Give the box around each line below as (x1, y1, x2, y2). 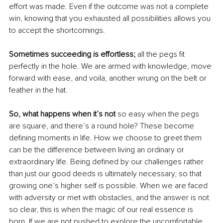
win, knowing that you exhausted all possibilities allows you (9, 13, 213, 23)
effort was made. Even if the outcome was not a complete (9, 1, 211, 11)
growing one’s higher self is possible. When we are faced (9, 180, 210, 191)
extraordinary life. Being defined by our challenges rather (9, 156, 206, 167)
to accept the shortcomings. (9, 25, 105, 35)
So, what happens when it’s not (9, 109, 117, 119)
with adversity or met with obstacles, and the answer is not (9, 192, 211, 203)
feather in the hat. (9, 85, 68, 95)
